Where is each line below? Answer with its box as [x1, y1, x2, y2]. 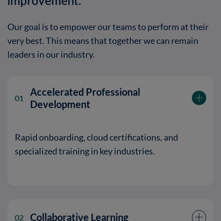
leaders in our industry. [7, 49, 95, 59]
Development [30, 98, 90, 110]
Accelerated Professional [30, 86, 140, 98]
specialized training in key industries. [15, 146, 156, 156]
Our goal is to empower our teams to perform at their [7, 21, 209, 32]
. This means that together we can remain [42, 35, 198, 45]
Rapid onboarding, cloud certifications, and [15, 132, 178, 142]
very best [7, 35, 42, 45]
